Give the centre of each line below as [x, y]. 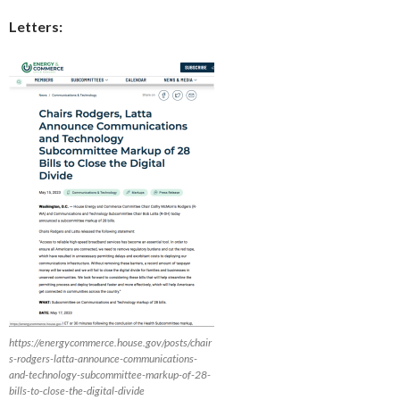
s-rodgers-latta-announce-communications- [103, 358]
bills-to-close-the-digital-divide [77, 390]
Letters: [36, 26]
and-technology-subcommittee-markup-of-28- [110, 374]
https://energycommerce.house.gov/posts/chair [110, 342]
